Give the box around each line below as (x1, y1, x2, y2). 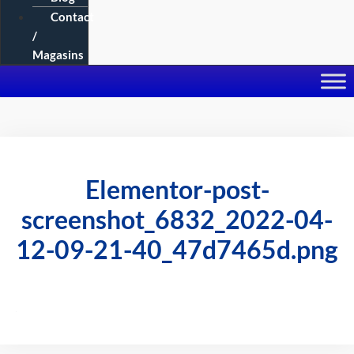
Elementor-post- (85, 174, 269, 205)
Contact (51, 9, 94, 24)
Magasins (32, 47, 84, 62)
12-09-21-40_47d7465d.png (16, 234, 338, 265)
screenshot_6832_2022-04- (21, 204, 333, 235)
